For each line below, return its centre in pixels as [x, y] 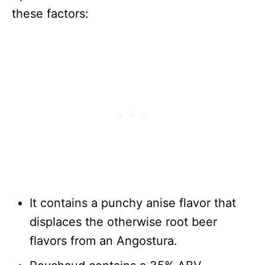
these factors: [50, 14]
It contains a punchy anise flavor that [133, 203]
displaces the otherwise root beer [123, 222]
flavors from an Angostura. [104, 241]
